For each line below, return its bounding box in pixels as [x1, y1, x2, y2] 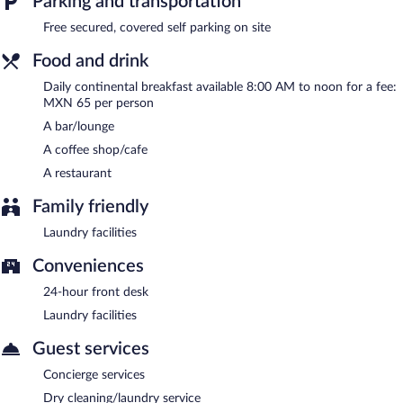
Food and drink [32, 51, 148, 70]
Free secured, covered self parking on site [43, 21, 271, 34]
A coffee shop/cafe [43, 143, 148, 157]
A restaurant [43, 166, 112, 180]
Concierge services [43, 368, 145, 381]
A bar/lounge [43, 120, 114, 133]
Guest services [32, 339, 149, 358]
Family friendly [32, 197, 148, 216]
